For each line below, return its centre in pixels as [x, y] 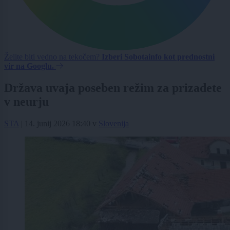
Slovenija [114, 124]
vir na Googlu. [29, 66]
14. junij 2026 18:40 [57, 124]
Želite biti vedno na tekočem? [53, 57]
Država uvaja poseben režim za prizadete [113, 88]
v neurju [26, 102]
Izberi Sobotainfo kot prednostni [158, 57]
